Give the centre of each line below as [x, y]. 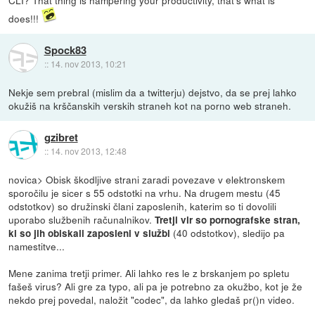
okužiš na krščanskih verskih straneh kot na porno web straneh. [150, 106]
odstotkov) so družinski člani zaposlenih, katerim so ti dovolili [143, 206]
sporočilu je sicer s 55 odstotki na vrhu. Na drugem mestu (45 [145, 193]
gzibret [61, 137]
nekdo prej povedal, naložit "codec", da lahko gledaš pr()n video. [152, 300]
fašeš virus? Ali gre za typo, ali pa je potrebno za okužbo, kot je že [156, 287]
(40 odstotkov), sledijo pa [228, 233]
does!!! [25, 19]
